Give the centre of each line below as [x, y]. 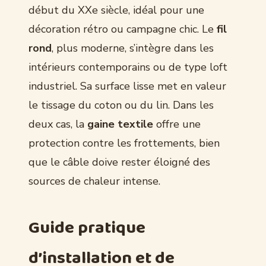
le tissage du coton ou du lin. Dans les [121, 105]
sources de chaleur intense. [94, 181]
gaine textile [120, 124]
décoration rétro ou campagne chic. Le [123, 29]
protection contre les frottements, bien [124, 143]
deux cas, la [58, 124]
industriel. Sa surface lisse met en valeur [127, 86]
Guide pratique [87, 228]
